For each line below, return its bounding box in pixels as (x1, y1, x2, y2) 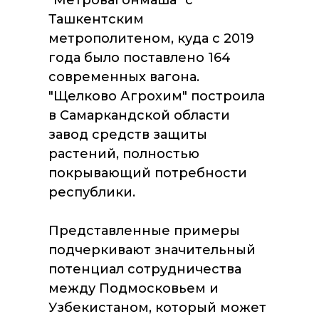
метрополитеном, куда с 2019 (48, 31, 254, 46)
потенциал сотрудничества (48, 261, 241, 277)
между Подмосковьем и (48, 281, 219, 296)
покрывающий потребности (48, 165, 247, 181)
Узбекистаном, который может (48, 300, 266, 315)
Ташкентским (48, 11, 144, 27)
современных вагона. (48, 69, 199, 85)
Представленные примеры (48, 223, 240, 239)
